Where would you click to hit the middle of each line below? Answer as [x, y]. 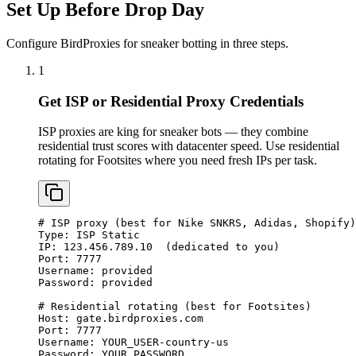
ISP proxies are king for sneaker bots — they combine [173, 132]
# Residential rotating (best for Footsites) [175, 307]
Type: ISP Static [89, 235]
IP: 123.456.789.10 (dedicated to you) [159, 247]
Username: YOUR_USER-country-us [133, 342]
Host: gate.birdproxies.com [121, 319]
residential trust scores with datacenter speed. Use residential [189, 146]
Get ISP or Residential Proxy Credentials [171, 101]
